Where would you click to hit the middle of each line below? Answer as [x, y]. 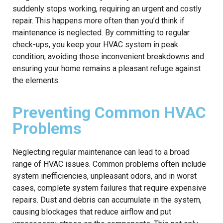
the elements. [36, 80]
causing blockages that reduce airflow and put [92, 212]
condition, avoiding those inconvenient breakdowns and [108, 56]
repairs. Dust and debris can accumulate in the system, [107, 200]
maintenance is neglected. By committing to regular [101, 32]
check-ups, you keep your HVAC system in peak [95, 44]
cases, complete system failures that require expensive [110, 188]
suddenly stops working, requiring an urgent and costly [107, 8]
